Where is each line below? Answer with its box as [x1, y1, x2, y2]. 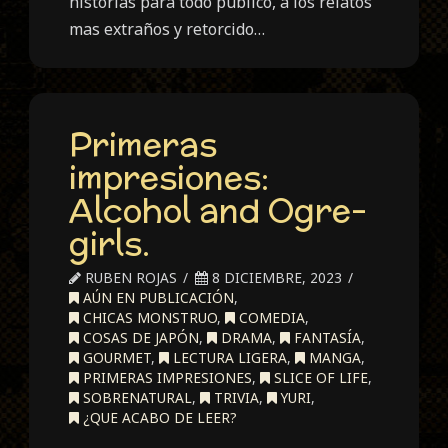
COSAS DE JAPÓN [79, 328, 200, 348]
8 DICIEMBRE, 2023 [208, 268, 343, 288]
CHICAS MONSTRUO [79, 308, 218, 328]
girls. [69, 220, 151, 267]
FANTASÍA [290, 328, 362, 348]
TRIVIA [210, 388, 260, 408]
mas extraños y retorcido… [69, 17, 266, 40]
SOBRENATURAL [79, 388, 193, 408]
